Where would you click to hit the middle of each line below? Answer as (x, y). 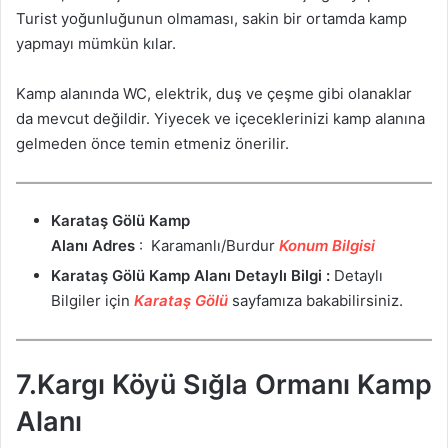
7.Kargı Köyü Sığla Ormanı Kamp (224, 384)
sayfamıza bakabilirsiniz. (315, 301)
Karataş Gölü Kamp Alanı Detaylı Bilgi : (190, 276)
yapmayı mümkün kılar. (96, 43)
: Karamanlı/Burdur (207, 246)
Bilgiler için (92, 301)
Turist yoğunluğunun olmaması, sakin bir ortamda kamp (211, 18)
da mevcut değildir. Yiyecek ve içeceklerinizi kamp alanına (220, 118)
